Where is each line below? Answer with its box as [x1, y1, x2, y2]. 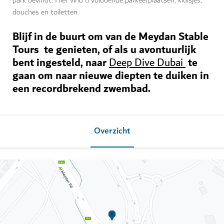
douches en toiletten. [12, 6, 79, 19]
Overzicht [93, 123, 130, 139]
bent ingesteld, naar [12, 53, 109, 72]
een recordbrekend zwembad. [12, 79, 150, 98]
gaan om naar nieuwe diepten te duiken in [12, 66, 209, 85]
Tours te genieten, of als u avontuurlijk [12, 40, 196, 59]
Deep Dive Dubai [109, 54, 185, 72]
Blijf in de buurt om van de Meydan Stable [12, 27, 208, 46]
